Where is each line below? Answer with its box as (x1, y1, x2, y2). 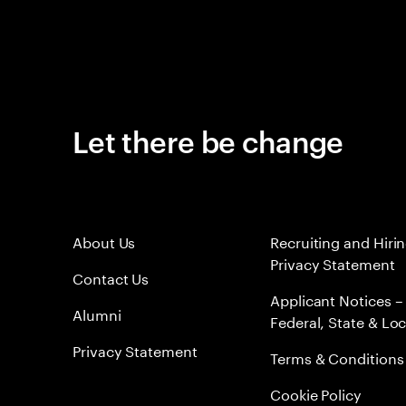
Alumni (72, 302, 121, 324)
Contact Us (72, 266, 150, 288)
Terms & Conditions (270, 345, 404, 368)
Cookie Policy (270, 382, 362, 404)
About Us (72, 229, 136, 252)
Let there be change (72, 121, 343, 159)
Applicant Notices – (270, 287, 403, 310)
